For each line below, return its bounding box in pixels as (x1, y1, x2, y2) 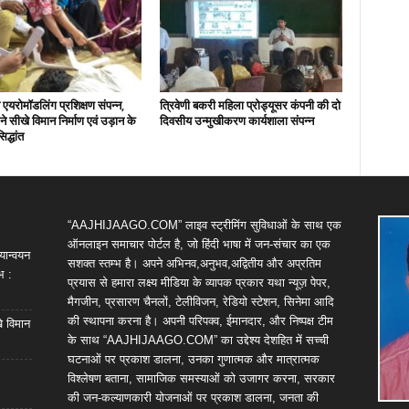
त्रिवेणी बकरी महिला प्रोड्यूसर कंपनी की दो (159, 97, 341, 113)
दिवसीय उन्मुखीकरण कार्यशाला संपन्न (159, 112, 314, 129)
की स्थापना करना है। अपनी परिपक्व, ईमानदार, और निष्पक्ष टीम (67, 314, 333, 328)
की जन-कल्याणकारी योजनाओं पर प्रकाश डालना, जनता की (67, 391, 319, 404)
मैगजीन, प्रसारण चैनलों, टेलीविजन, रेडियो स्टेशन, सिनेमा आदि (67, 295, 334, 309)
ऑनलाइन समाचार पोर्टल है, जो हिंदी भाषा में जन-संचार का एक (67, 237, 330, 251)
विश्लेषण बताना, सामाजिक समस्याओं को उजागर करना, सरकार (67, 372, 335, 385)
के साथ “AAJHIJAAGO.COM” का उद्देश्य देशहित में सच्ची (67, 333, 329, 347)
